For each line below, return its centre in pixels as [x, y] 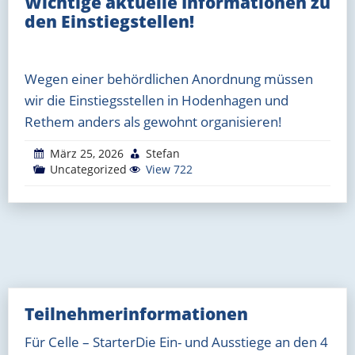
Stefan [163, 153]
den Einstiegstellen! [109, 21]
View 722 [168, 169]
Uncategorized [88, 169]
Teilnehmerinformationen [136, 313]
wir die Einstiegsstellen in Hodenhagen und [157, 100]
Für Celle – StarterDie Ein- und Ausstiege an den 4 [176, 342]
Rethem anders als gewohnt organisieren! [153, 121]
